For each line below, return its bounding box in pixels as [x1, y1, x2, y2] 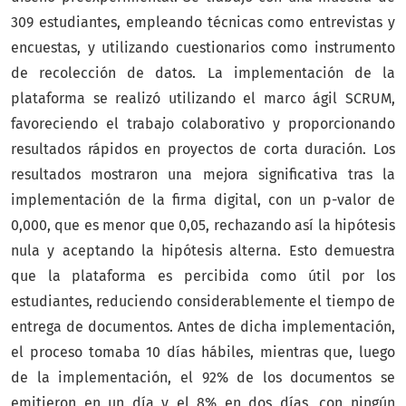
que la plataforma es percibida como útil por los [11, 267, 395, 285]
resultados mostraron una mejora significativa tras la [11, 166, 395, 184]
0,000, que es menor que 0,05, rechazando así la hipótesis [11, 217, 395, 235]
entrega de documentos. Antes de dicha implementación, [11, 318, 395, 336]
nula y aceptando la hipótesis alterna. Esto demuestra [11, 242, 395, 260]
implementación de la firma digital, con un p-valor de [11, 191, 395, 209]
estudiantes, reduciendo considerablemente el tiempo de [11, 293, 395, 311]
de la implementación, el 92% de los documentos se [11, 369, 395, 387]
